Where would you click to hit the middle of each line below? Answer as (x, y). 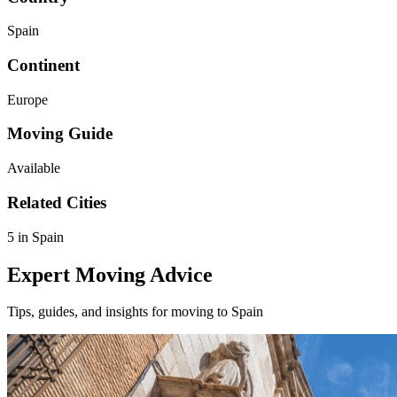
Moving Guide (60, 134)
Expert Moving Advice (110, 274)
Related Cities (57, 202)
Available (34, 168)
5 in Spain (35, 237)
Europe (27, 99)
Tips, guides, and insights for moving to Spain (135, 312)
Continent (43, 66)
